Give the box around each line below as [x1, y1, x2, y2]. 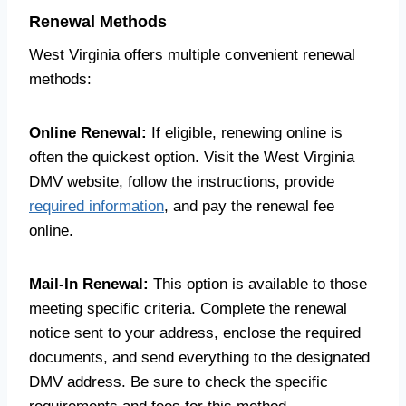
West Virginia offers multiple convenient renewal [29, 46, 355, 63]
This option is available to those [149, 275, 367, 293]
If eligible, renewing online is [147, 124, 343, 141]
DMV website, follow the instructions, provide [29, 173, 334, 190]
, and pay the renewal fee [164, 198, 334, 215]
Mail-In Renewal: [29, 275, 149, 293]
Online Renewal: [29, 124, 147, 141]
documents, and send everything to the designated [29, 349, 370, 366]
